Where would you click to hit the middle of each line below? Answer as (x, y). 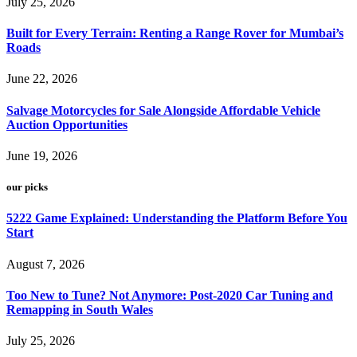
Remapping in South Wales (80, 309)
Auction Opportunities (67, 124)
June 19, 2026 (42, 156)
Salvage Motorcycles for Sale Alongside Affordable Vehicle (163, 110)
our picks (27, 187)
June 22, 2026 (42, 79)
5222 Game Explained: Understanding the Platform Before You (177, 218)
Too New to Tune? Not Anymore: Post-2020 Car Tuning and (170, 295)
